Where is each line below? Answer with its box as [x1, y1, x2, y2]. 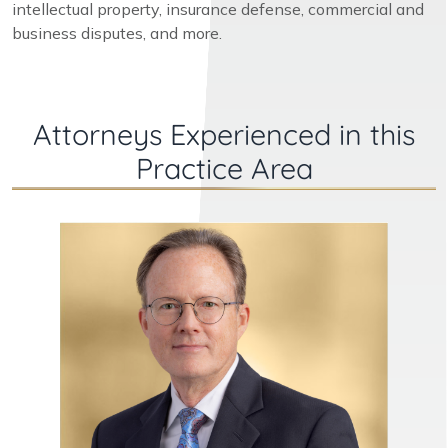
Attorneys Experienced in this [33, 115, 415, 152]
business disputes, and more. [12, 22, 226, 43]
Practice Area [135, 149, 313, 186]
